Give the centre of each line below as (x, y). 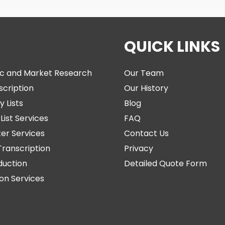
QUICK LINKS (172, 46)
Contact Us (146, 133)
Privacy (138, 148)
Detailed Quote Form (165, 163)
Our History (146, 88)
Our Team (144, 73)
